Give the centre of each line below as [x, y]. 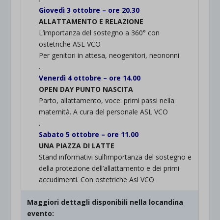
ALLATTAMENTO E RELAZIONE [91, 22]
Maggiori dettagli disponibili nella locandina [105, 202]
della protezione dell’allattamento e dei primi [109, 168]
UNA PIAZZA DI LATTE [77, 146]
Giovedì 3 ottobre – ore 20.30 [89, 10]
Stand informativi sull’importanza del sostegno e [115, 157]
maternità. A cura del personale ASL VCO [104, 112]
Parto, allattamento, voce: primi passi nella [107, 101]
